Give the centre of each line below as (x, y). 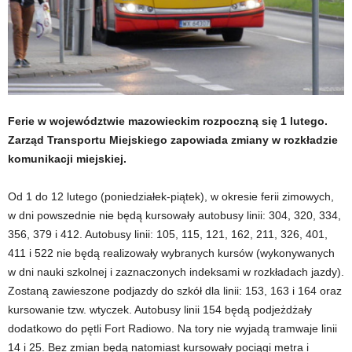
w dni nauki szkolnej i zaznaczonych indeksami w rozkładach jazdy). (176, 272)
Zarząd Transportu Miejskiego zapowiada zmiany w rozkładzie (173, 140)
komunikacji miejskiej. (67, 159)
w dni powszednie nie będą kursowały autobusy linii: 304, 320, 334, (174, 215)
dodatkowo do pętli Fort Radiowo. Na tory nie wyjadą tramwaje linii (172, 328)
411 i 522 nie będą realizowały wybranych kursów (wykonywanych (171, 253)
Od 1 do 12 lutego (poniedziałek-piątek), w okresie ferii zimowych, (171, 196)
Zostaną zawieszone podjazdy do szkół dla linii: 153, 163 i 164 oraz (175, 291)
